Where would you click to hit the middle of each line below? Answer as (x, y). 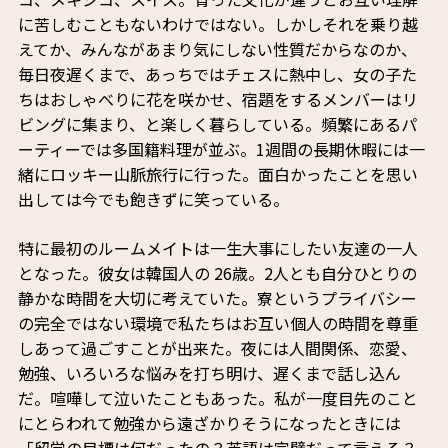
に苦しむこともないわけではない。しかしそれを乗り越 (217, 24)
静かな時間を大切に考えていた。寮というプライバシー (217, 298)
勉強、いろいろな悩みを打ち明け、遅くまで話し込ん (209, 373)
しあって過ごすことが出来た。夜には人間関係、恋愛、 (217, 348)
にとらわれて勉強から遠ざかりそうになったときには (209, 423)
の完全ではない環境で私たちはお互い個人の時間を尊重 (217, 323)
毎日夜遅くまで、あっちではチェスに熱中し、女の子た (217, 74)
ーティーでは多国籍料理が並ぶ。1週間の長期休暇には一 (221, 149)
